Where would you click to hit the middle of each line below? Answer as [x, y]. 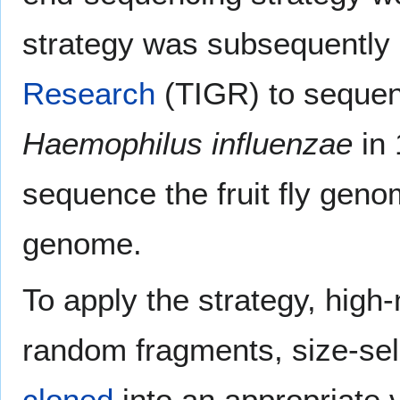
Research [89, 93]
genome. [82, 243]
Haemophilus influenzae [187, 143]
